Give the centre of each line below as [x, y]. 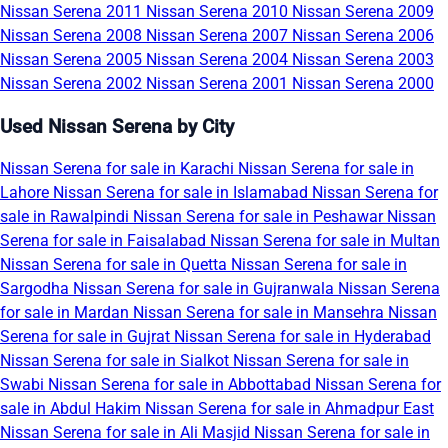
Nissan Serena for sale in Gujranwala [205, 289]
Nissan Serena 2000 [363, 83]
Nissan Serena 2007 [219, 35]
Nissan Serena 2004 [219, 59]
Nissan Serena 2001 [219, 83]
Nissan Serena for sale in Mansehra [260, 313]
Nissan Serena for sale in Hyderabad [302, 337]
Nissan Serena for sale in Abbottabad [181, 385]
